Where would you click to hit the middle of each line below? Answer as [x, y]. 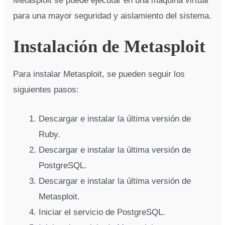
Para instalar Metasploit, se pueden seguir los [99, 74]
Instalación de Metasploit [109, 47]
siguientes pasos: [46, 90]
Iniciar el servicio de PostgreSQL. [102, 212]
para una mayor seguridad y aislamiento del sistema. [113, 16]
